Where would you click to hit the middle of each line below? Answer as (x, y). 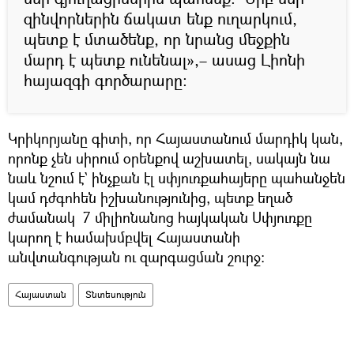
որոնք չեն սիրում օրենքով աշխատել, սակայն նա (169, 158)
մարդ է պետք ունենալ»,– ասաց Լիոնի (164, 59)
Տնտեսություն (116, 294)
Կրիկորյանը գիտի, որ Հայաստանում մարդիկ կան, (175, 138)
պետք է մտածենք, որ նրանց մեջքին (157, 39)
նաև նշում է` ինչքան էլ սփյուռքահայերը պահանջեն (177, 177)
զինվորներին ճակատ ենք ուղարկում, (160, 18)
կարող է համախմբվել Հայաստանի (124, 237)
